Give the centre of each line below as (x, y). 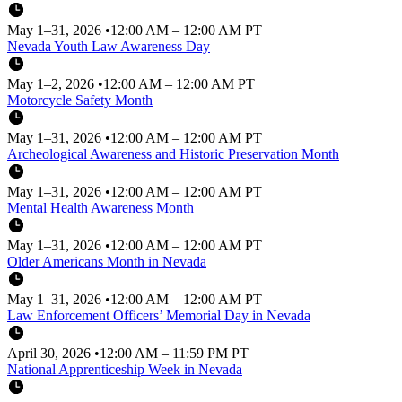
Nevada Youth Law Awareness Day (109, 46)
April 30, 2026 (51, 353)
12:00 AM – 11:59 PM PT (174, 353)
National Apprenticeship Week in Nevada (125, 369)
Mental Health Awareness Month (100, 207)
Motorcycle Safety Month (80, 100)
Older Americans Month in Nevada (107, 261)
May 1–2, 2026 (52, 83)
